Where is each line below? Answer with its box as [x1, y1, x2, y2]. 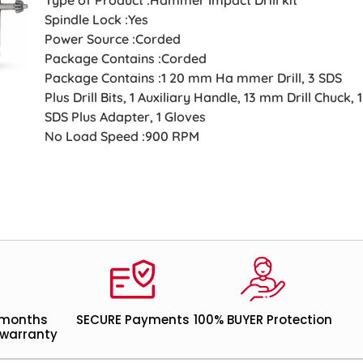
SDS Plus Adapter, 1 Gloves [45, 108, 207, 125]
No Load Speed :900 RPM [45, 127, 200, 144]
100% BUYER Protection [193, 310, 332, 328]
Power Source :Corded [45, 30, 181, 47]
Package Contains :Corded [45, 49, 207, 66]
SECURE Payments [75, 310, 190, 328]
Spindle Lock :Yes [45, 11, 149, 28]
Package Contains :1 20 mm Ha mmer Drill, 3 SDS [45, 69, 343, 86]
